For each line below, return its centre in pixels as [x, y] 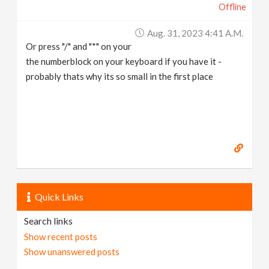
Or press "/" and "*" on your [79, 46]
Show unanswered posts [72, 251]
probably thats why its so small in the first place [120, 76]
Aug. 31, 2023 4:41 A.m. [195, 33]
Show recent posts [61, 236]
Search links [49, 220]
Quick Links [59, 196]
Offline [232, 7]
